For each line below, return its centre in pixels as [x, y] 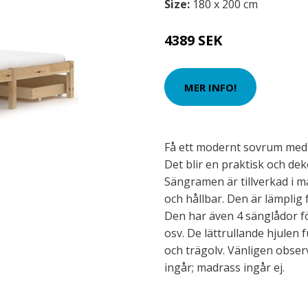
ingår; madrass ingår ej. [224, 267]
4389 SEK [193, 40]
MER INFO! [210, 87]
